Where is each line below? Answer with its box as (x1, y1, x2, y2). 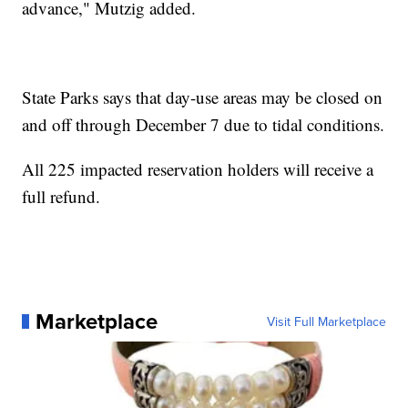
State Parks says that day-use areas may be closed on (22, 85, 383, 108)
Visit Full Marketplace (266, 311, 386, 331)
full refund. (22, 184, 101, 208)
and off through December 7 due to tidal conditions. (22, 112, 385, 136)
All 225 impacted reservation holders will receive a (22, 157, 374, 180)
